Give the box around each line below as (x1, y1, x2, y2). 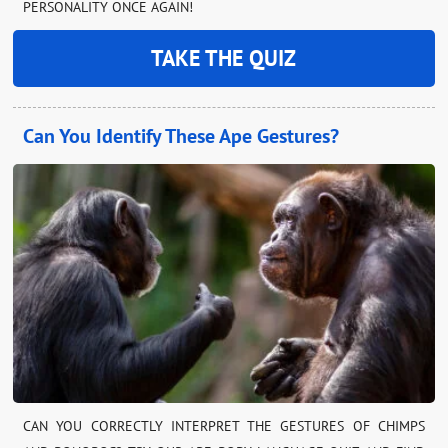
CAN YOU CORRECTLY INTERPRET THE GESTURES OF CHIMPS (23, 417, 425, 436)
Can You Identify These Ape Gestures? (23, 123, 340, 150)
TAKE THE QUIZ (151, 44, 297, 73)
